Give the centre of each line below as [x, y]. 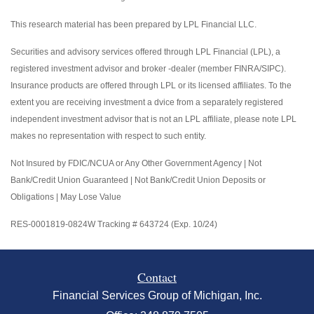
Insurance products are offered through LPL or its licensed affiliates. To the [151, 85]
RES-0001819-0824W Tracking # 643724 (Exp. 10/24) [114, 224]
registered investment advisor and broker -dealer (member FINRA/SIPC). [148, 68]
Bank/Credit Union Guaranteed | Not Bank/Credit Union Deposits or [138, 180]
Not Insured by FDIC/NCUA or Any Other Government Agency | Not [136, 163]
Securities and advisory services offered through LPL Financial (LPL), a [145, 52]
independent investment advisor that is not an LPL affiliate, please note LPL [153, 119]
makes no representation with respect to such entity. [108, 136]
